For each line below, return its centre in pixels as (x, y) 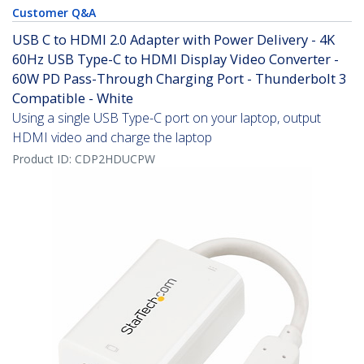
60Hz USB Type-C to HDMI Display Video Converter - (175, 59)
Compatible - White (73, 98)
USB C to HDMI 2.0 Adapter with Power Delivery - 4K (173, 40)
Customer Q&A (54, 13)
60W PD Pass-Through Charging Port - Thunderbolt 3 (179, 79)
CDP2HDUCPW (115, 159)
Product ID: (43, 159)
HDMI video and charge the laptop (112, 138)
